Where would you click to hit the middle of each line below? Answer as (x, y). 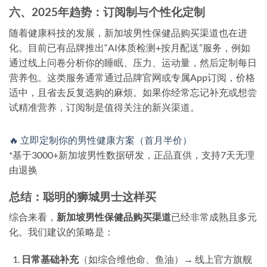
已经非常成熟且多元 (214, 217)
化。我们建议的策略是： (61, 232)
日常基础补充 (50, 259)
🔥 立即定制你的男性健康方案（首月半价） (100, 140)
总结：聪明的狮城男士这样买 (83, 196)
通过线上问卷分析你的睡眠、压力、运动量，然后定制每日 (133, 63)
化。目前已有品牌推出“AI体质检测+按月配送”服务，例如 (130, 48)
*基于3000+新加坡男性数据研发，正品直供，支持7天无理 (132, 155)
